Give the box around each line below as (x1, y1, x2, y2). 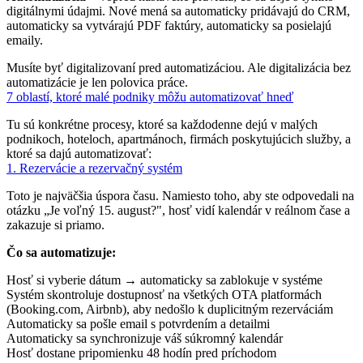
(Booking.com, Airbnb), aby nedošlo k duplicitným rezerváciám (6, 301, 333, 316)
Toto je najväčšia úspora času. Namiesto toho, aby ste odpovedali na (6, 188, 354, 203)
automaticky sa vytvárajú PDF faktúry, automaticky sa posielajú (6, 18, 331, 32)
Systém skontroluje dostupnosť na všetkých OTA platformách (6, 287, 322, 301)
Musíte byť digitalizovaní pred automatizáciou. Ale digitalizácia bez (6, 60, 351, 75)
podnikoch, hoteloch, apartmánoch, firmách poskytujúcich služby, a (6, 131, 351, 146)
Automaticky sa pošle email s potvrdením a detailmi (6, 316, 270, 331)
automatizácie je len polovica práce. (6, 75, 188, 89)
